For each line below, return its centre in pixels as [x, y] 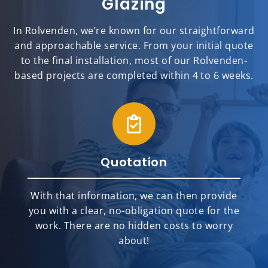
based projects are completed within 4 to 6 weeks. [134, 76]
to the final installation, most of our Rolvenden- [134, 61]
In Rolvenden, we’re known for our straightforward [134, 31]
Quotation [134, 162]
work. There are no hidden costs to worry [134, 226]
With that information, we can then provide [134, 196]
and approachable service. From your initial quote [134, 46]
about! [134, 241]
